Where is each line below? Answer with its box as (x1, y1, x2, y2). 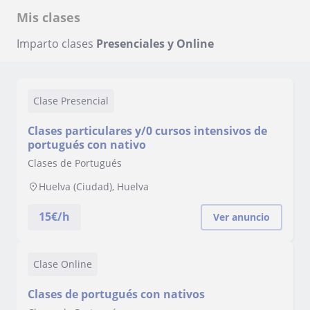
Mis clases (17, 9, 80, 26)
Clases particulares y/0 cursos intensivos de (28, 123, 267, 138)
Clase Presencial (33, 94, 109, 107)
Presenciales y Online (96, 36, 214, 51)
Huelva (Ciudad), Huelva (39, 180, 149, 193)
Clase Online (33, 257, 92, 271)
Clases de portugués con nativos (28, 286, 205, 302)
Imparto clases (17, 36, 96, 51)
